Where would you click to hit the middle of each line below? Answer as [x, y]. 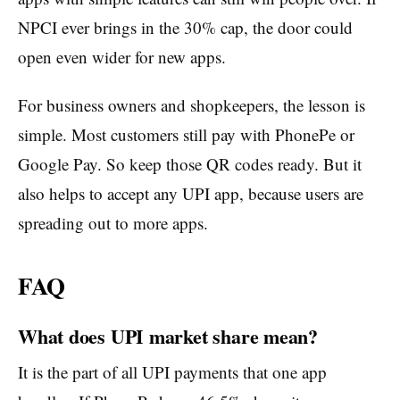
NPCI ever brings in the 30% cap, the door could [185, 28]
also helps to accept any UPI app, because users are [191, 194]
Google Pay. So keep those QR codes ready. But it [190, 164]
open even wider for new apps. [122, 57]
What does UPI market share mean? [168, 336]
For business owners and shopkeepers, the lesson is [192, 105]
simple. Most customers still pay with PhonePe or [186, 135]
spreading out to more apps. [113, 223]
